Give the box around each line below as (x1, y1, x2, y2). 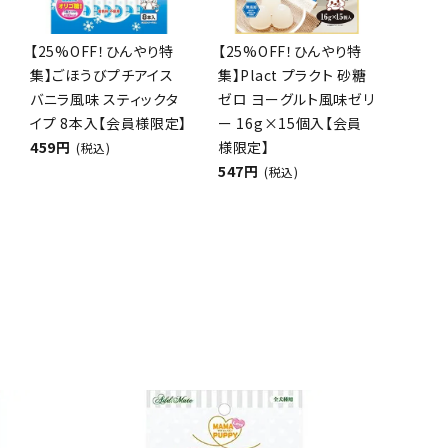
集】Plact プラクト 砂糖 (218, 65, 367, 85)
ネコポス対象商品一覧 (91, 84, 234, 104)
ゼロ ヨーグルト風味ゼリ (218, 89, 375, 109)
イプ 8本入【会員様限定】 (30, 113, 188, 133)
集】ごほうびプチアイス (30, 65, 174, 85)
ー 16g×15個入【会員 (218, 113, 363, 133)
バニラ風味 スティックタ (30, 89, 179, 109)
